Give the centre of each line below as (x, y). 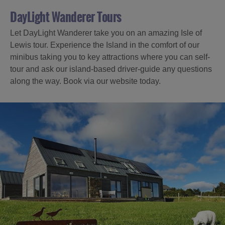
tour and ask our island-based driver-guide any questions (111, 69)
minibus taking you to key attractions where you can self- (110, 57)
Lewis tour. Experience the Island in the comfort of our (105, 45)
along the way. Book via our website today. (85, 81)
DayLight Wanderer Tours (66, 17)
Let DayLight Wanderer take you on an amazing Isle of (106, 33)
